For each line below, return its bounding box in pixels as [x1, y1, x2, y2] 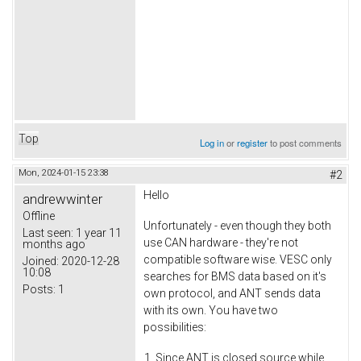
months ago [23, 238, 85, 251]
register [237, 136, 268, 150]
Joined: [23, 255, 59, 268]
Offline [23, 210, 55, 223]
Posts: [23, 283, 56, 297]
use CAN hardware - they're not [143, 236, 298, 250]
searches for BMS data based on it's [143, 270, 326, 284]
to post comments [268, 136, 342, 150]
